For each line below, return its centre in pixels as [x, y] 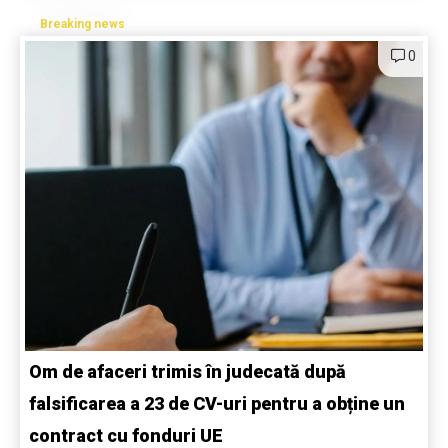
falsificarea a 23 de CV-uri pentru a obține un [217, 404]
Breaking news [82, 24]
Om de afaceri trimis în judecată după [187, 372]
